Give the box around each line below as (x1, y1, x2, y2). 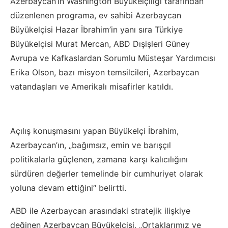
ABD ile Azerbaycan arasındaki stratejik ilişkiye (10, 206, 190, 216)
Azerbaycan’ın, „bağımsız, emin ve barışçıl (10, 140, 171, 151)
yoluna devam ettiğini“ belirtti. (10, 183, 126, 193)
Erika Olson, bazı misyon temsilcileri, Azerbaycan (10, 67, 199, 78)
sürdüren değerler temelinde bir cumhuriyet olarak (10, 168, 203, 179)
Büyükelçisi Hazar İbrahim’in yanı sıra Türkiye (10, 24, 183, 35)
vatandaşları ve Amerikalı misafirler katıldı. (10, 81, 173, 92)
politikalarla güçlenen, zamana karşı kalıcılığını (10, 154, 188, 165)
